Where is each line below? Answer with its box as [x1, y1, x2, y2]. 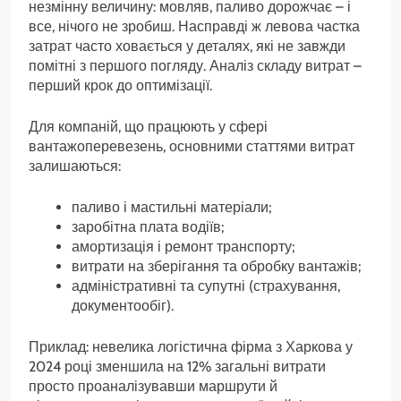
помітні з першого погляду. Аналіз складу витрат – [29, 56, 362, 74]
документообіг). [72, 296, 174, 314]
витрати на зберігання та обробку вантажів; [72, 257, 361, 275]
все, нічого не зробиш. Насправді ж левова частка [29, 17, 360, 35]
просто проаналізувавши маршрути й [29, 377, 277, 395]
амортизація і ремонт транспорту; [72, 237, 294, 255]
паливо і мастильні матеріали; [72, 198, 271, 216]
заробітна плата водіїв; [72, 218, 224, 235]
